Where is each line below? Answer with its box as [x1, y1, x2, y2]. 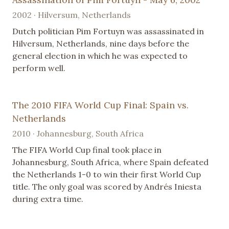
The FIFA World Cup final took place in [12, 144, 162, 155]
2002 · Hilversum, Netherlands [12, 9, 131, 20]
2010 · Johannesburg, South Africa [12, 128, 144, 139]
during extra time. [12, 193, 83, 204]
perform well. [12, 62, 65, 73]
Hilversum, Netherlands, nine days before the [12, 38, 189, 49]
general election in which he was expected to [12, 50, 188, 61]
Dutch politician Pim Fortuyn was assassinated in [12, 26, 204, 36]
